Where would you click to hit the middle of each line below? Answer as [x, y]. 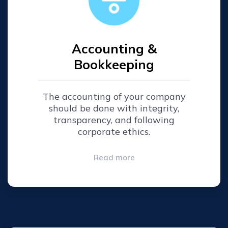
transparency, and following [114, 120]
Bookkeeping [114, 64]
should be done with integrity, [114, 108]
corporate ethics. [114, 131]
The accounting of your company [114, 96]
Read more [114, 157]
